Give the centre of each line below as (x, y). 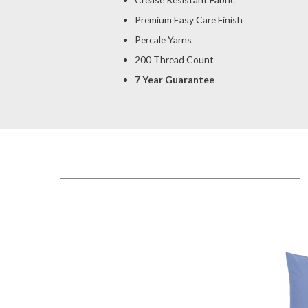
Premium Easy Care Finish (188, 19)
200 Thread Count (174, 59)
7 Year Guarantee (174, 79)
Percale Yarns (163, 39)
